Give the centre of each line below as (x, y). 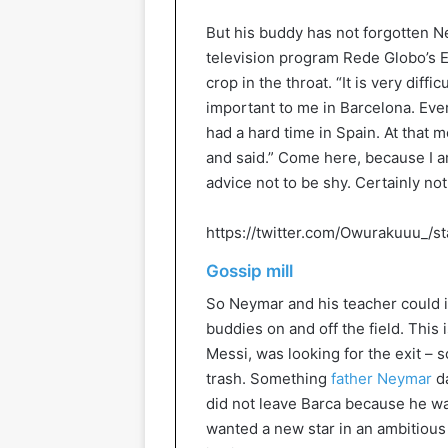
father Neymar (383, 379)
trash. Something (268, 379)
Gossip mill (249, 270)
